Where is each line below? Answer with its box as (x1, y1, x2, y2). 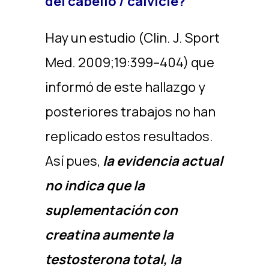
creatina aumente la (44, 226, 174, 244)
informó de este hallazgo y (44, 78, 205, 96)
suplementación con (44, 201, 178, 219)
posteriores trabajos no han (44, 103, 216, 121)
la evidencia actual (102, 152, 223, 170)
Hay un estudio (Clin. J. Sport (44, 29, 220, 47)
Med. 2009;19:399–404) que (44, 53, 214, 71)
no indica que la (44, 177, 145, 195)
